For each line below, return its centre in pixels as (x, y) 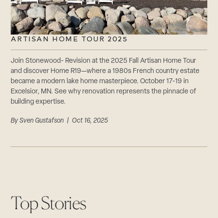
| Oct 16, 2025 (86, 121)
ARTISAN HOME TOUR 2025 (69, 39)
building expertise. (38, 102)
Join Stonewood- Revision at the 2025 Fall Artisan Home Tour (104, 61)
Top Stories (49, 203)
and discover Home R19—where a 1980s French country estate (105, 72)
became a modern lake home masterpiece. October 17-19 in (100, 82)
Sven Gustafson (42, 121)
